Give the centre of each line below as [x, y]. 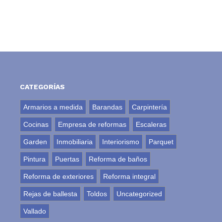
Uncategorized [139, 194]
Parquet [161, 142]
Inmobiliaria [75, 142]
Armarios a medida [53, 107]
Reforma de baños [118, 159]
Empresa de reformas [92, 125]
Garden [35, 142]
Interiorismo [121, 142]
